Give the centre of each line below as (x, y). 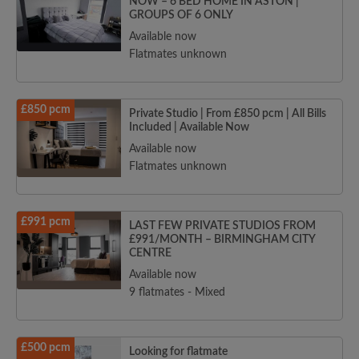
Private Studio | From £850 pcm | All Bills (228, 114)
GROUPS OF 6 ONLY (181, 16)
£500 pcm (46, 348)
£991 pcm (46, 222)
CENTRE (150, 254)
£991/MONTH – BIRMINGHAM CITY (222, 240)
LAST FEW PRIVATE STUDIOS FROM (222, 226)
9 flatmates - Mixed (177, 293)
